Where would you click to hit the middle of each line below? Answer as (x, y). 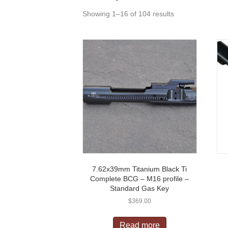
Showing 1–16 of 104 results (128, 14)
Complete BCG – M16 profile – (140, 178)
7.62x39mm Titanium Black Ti (140, 169)
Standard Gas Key (140, 188)
